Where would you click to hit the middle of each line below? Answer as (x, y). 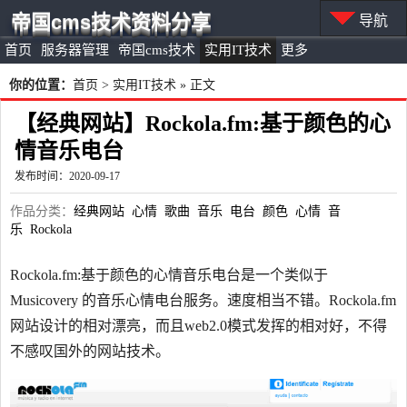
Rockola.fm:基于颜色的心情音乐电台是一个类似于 (169, 275)
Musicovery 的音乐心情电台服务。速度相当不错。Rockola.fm (203, 300)
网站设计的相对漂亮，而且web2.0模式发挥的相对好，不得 (199, 326)
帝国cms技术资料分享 (111, 22)
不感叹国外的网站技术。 (90, 351)
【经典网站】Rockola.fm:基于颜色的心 (203, 124)
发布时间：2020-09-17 (67, 176)
